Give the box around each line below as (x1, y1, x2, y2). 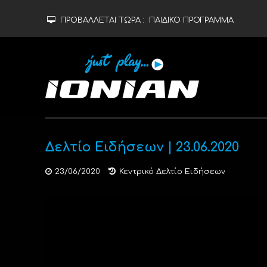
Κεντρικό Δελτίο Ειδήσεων (119, 167, 225, 176)
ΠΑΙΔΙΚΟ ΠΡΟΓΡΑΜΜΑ (148, 16, 234, 24)
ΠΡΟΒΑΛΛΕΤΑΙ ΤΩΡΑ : (60, 16, 147, 24)
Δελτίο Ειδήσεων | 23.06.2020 (45, 140, 239, 154)
